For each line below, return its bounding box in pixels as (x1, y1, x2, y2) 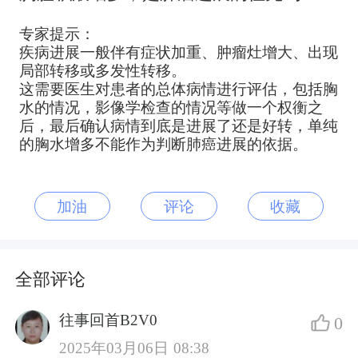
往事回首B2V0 (59, 312, 158, 329)
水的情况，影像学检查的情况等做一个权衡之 (18, 99, 323, 117)
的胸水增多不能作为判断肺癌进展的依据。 (18, 136, 308, 153)
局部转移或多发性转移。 (18, 62, 186, 80)
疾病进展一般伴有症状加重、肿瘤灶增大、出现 (18, 44, 338, 62)
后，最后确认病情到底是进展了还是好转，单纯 (18, 117, 338, 135)
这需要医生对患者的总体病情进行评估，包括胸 (18, 81, 338, 98)
